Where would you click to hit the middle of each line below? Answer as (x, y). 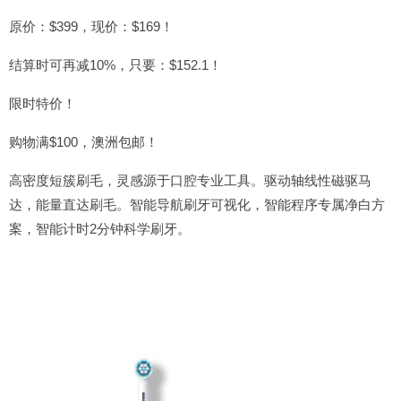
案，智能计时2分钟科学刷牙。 (100, 229)
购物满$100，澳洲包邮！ (84, 142)
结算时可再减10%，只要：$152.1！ (115, 65)
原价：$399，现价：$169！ (91, 26)
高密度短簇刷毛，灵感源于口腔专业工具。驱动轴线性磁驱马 (190, 180)
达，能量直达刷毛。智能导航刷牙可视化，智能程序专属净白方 (197, 205)
